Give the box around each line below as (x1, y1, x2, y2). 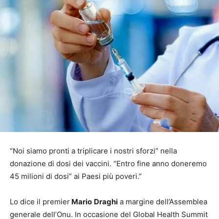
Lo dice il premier (10, 197, 70, 207)
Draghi (94, 197, 118, 207)
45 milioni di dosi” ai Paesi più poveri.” (10, 172, 142, 181)
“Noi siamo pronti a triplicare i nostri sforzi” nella (10, 146, 177, 156)
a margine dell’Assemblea (118, 197, 207, 207)
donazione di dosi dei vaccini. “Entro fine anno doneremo (10, 159, 207, 169)
